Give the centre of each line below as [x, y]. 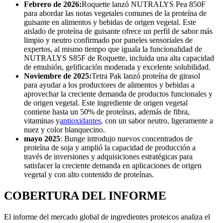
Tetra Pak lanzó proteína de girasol [146, 76]
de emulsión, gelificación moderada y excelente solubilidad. [117, 67]
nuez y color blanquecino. [64, 129]
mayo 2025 [42, 138]
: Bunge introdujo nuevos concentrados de [126, 138]
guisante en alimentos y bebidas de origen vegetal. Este [110, 22]
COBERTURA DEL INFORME [85, 195]
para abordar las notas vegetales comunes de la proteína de [115, 13]
